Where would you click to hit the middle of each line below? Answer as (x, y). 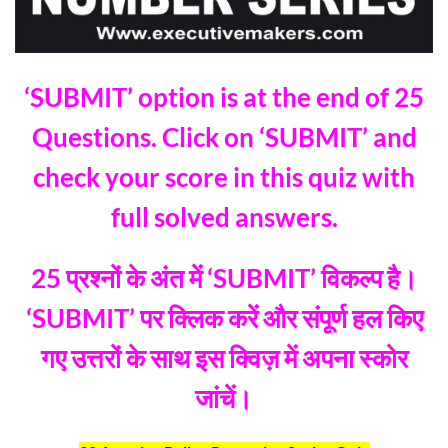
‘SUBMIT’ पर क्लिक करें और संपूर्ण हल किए (224, 317)
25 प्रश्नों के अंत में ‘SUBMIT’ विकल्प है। (224, 277)
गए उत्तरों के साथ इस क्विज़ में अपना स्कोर (224, 357)
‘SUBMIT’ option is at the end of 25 (224, 97)
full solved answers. (224, 217)
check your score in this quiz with (224, 177)
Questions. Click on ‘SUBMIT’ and (224, 137)
